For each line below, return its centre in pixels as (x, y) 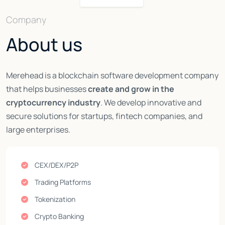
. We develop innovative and (151, 103)
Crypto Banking (59, 216)
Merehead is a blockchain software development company (112, 76)
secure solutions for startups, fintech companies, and (104, 116)
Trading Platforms (62, 182)
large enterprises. (38, 130)
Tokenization (54, 199)
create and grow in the (131, 89)
